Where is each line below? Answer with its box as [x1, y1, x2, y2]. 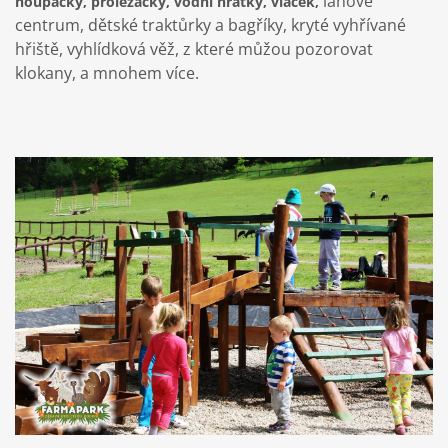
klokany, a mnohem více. [15, 61, 199, 84]
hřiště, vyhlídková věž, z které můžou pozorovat [15, 37, 373, 60]
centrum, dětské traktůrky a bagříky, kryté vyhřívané [15, 13, 406, 36]
